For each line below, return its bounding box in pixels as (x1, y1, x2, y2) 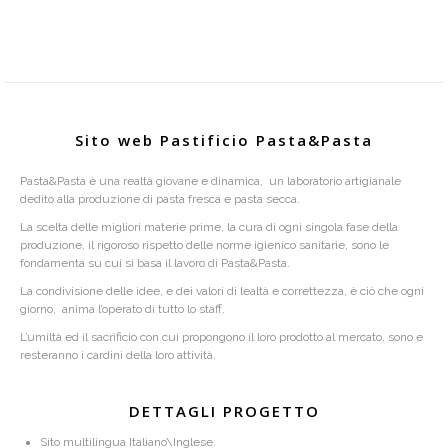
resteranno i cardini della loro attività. (20, 348, 216, 363)
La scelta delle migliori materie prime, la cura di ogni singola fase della (20, 220, 398, 235)
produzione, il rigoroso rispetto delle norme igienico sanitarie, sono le (20, 238, 389, 253)
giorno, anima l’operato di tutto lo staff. (20, 302, 225, 317)
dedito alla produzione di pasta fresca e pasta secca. (20, 192, 300, 207)
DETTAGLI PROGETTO (128, 401, 320, 422)
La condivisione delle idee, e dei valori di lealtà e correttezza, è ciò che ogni (20, 284, 424, 299)
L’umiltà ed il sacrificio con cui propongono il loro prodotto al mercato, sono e (20, 330, 423, 345)
